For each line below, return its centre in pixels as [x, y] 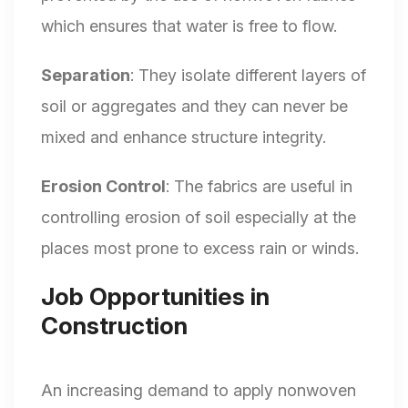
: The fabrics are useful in [259, 187]
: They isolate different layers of [248, 76]
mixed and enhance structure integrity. [184, 138]
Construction [114, 326]
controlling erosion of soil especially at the [199, 218]
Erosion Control [103, 187]
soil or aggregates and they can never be [194, 107]
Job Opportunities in [155, 297]
